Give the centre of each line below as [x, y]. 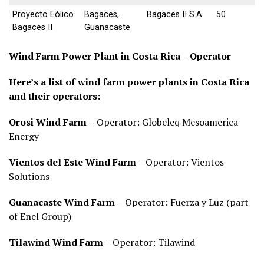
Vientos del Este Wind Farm [72, 162]
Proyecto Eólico [43, 15]
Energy [24, 136]
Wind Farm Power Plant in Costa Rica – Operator [120, 56]
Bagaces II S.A [175, 15]
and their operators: [55, 96]
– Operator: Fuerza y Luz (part [183, 202]
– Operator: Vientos [180, 162]
